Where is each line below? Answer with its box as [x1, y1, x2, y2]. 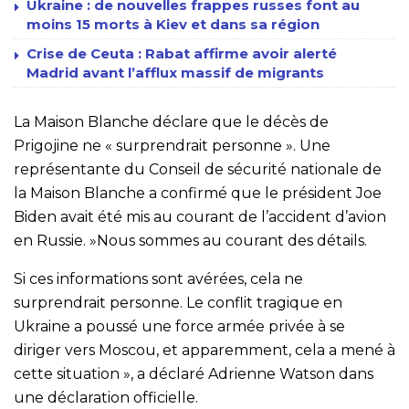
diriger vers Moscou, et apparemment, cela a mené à [14, 341, 395, 360]
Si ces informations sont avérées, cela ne [14, 270, 303, 288]
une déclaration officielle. [14, 389, 198, 407]
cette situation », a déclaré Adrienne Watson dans [14, 365, 373, 383]
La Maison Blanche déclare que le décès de [14, 113, 329, 131]
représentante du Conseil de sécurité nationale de [14, 161, 382, 179]
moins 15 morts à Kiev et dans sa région [26, 16, 320, 34]
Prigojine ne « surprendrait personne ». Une [14, 137, 330, 155]
